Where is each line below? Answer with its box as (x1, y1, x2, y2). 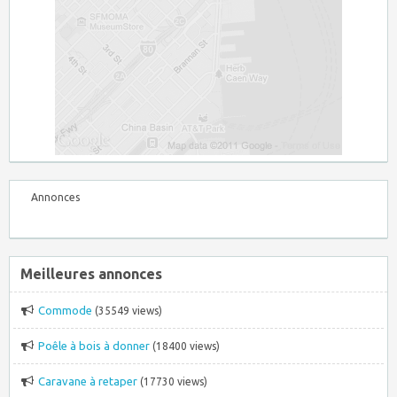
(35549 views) (92, 304, 162, 316)
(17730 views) (137, 375, 207, 387)
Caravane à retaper (38, 374, 137, 387)
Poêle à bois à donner (38, 339, 150, 352)
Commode (38, 303, 92, 316)
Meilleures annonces (20, 265, 162, 282)
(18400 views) (150, 339, 220, 352)
